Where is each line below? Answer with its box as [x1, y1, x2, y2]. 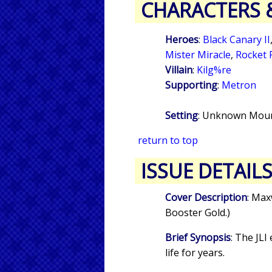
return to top [138, 134, 198, 148]
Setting [165, 109, 198, 123]
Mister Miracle [165, 48, 231, 62]
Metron [222, 78, 256, 92]
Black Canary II [203, 33, 270, 47]
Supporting [165, 78, 217, 92]
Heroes [165, 33, 199, 47]
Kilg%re [197, 63, 231, 77]
